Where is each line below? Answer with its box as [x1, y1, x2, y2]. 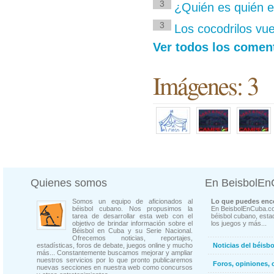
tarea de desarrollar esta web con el [72, 212, 193, 220]
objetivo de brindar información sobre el [72, 220, 193, 227]
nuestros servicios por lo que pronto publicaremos [37, 256, 193, 264]
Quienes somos [31, 177, 107, 189]
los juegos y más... [211, 220, 267, 227]
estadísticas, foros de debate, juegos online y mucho [37, 242, 193, 249]
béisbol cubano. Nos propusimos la [72, 205, 193, 212]
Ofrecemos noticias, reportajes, [72, 234, 193, 242]
